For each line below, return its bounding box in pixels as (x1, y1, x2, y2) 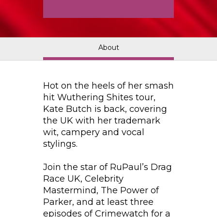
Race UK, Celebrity (43, 173, 124, 184)
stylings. (43, 139, 77, 149)
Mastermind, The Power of (43, 185, 159, 196)
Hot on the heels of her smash (43, 80, 174, 91)
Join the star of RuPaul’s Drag (43, 162, 172, 172)
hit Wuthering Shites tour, (43, 92, 155, 103)
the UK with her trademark (43, 115, 160, 126)
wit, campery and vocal (43, 127, 144, 138)
